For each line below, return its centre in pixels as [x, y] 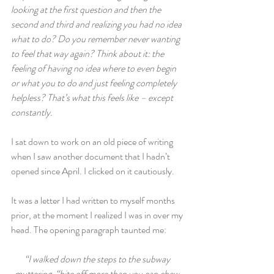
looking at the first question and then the [87, 9]
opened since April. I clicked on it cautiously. [93, 171]
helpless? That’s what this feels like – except [93, 98]
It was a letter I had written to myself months [94, 200]
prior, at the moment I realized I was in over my [98, 215]
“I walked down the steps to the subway [98, 259]
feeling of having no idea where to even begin [94, 68]
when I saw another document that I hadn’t [91, 156]
